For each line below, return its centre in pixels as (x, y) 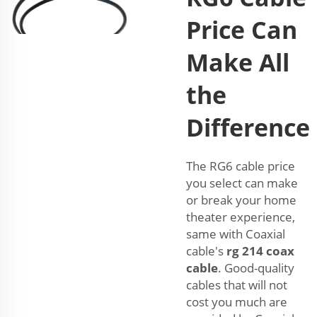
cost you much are (237, 302)
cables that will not (237, 285)
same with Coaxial (236, 234)
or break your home (241, 200)
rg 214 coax (260, 251)
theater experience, (241, 217)
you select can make (242, 183)
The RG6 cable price (241, 166)
